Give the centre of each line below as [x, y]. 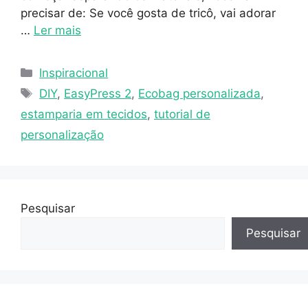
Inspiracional [74, 73]
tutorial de [182, 114]
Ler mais [57, 31]
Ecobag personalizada [200, 94]
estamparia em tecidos [84, 114]
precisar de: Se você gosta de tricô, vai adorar [148, 13]
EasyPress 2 [98, 94]
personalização [62, 135]
